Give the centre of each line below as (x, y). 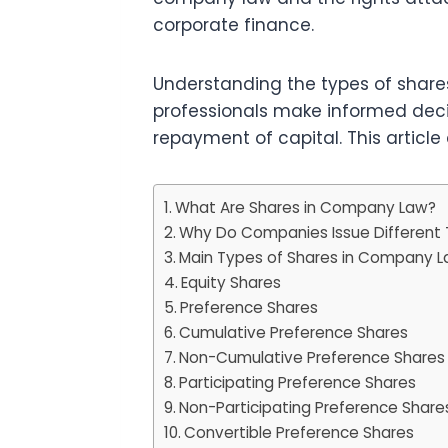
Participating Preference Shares (298, 383)
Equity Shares (231, 283)
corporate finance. (233, 25)
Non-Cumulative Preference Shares (312, 358)
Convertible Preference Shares (299, 433)
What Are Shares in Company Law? (306, 208)
